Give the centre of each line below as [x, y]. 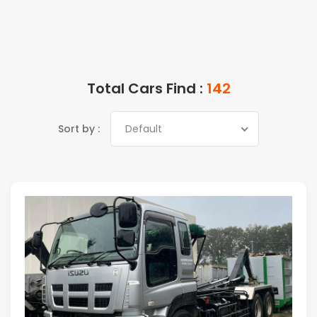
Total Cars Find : [146, 89]
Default [144, 129]
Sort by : [79, 129]
